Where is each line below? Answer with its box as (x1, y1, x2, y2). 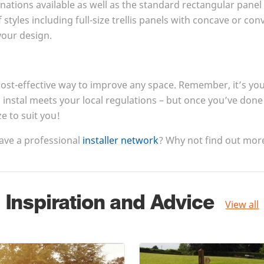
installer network (82, 134, 159, 147)
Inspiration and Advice (5, 190, 214, 215)
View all (225, 198, 259, 212)
